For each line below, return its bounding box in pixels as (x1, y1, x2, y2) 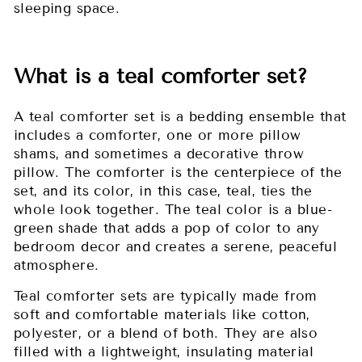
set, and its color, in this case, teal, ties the (14, 182, 313, 200)
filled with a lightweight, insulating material (14, 343, 314, 360)
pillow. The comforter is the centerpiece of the (14, 163, 343, 181)
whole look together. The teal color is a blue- (14, 200, 333, 218)
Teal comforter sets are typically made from (14, 287, 318, 305)
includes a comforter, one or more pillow (14, 126, 301, 144)
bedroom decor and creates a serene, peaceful (14, 238, 338, 255)
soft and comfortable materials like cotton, (14, 305, 310, 323)
